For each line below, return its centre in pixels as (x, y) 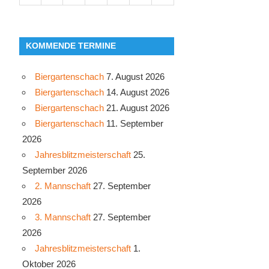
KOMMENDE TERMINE (71, 46)
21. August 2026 (136, 107)
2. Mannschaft (62, 186)
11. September (133, 123)
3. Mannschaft (62, 217)
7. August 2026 (134, 76)
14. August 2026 (136, 92)
